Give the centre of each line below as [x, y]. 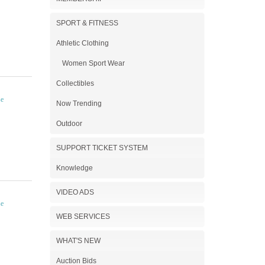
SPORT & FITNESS [87, 23]
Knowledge [74, 168]
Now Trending [79, 104]
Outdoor [69, 124]
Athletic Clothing [82, 43]
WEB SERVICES [83, 216]
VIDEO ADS [75, 192]
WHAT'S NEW [78, 241]
